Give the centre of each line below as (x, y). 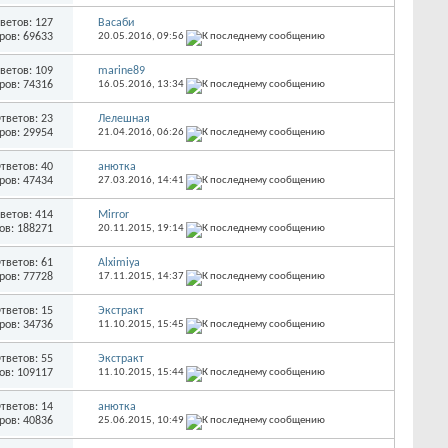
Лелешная (123, 118)
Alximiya (118, 262)
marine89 (121, 70)
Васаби (115, 22)
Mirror (113, 214)
